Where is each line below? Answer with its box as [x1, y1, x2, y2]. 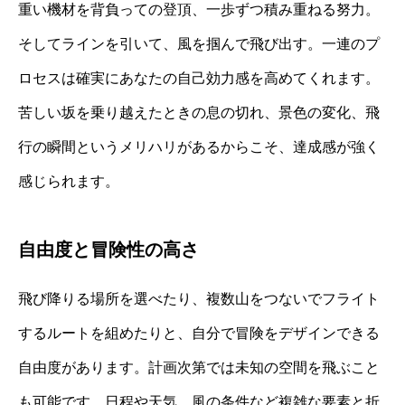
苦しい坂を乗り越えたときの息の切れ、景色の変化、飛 [18, 104, 380, 120]
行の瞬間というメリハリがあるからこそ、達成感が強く [18, 138, 380, 155]
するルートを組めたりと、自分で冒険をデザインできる [18, 325, 380, 341]
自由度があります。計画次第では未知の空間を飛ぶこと [18, 359, 380, 375]
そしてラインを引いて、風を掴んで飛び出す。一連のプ [18, 35, 380, 52]
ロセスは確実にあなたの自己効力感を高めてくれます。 [18, 70, 380, 86]
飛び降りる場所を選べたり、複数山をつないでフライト [18, 290, 380, 306]
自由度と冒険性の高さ [18, 239, 199, 259]
